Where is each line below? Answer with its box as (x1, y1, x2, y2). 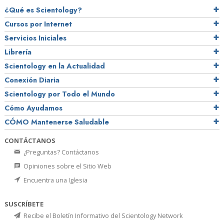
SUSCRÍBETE (4, 199, 43, 209)
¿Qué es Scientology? (4, 5, 82, 15)
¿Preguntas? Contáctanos (22, 147, 99, 157)
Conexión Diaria (4, 75, 59, 85)
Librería (4, 47, 31, 57)
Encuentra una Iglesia (22, 175, 87, 185)
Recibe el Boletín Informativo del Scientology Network (22, 211, 183, 220)
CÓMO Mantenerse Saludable (4, 117, 109, 127)
